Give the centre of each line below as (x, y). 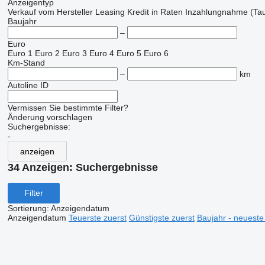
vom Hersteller (65, 12)
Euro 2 (47, 53)
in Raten (167, 12)
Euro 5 (129, 53)
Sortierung (27, 208)
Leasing (110, 12)
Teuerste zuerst (97, 217)
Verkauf (22, 12)
